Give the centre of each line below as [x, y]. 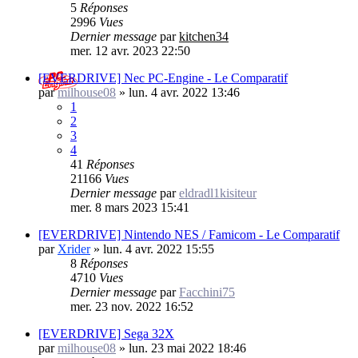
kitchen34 [204, 36]
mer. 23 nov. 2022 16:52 [132, 306]
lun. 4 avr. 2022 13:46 [184, 92]
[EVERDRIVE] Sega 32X [106, 333]
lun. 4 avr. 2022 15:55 [159, 249]
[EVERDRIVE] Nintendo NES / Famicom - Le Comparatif [189, 234]
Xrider [74, 249]
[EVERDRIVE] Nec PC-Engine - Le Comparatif [163, 78]
